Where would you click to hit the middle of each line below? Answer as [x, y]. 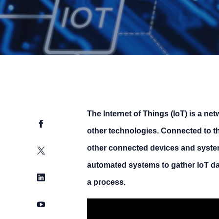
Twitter [49, 150]
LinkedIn [52, 177]
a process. [106, 182]
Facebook [55, 123]
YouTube [53, 204]
